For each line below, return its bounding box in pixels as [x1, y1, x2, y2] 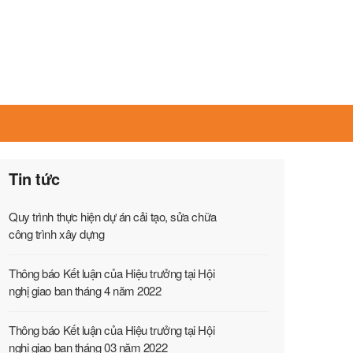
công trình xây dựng [9, 225, 105, 242]
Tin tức [9, 167, 60, 190]
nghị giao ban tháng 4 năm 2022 [9, 282, 162, 299]
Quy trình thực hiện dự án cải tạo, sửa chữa [9, 208, 217, 225]
